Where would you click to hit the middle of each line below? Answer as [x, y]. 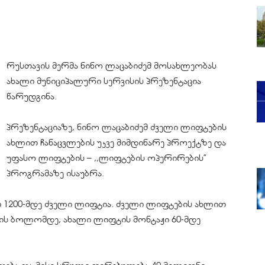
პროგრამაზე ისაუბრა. [55, 173]
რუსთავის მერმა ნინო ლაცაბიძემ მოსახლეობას [112, 66]
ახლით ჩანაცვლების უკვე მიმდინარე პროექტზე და [116, 143]
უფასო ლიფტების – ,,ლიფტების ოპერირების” [106, 158]
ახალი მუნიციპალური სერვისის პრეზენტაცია [104, 81]
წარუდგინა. [32, 96]
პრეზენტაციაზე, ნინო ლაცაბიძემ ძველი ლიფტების [117, 127]
